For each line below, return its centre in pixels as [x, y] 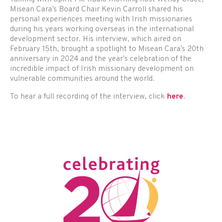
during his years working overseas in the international [102, 29]
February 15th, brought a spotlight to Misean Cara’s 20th [107, 49]
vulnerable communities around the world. [82, 79]
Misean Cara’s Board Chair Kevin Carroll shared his [96, 10]
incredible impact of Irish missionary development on [102, 69]
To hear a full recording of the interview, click [88, 96]
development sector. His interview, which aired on [96, 39]
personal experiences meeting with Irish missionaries [101, 20]
